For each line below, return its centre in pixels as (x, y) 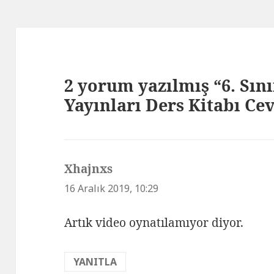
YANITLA (95, 262)
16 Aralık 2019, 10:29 (112, 188)
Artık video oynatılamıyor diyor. (154, 223)
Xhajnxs (89, 168)
